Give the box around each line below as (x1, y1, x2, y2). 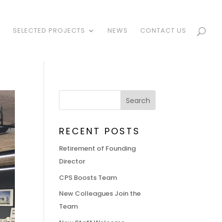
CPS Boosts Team (59, 172, 117, 182)
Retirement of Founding (59, 144, 136, 153)
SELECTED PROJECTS (13, 26, 85, 35)
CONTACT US (140, 26, 186, 35)
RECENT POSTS (59, 125, 141, 137)
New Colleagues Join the (59, 189, 141, 198)
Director (59, 157, 86, 166)
